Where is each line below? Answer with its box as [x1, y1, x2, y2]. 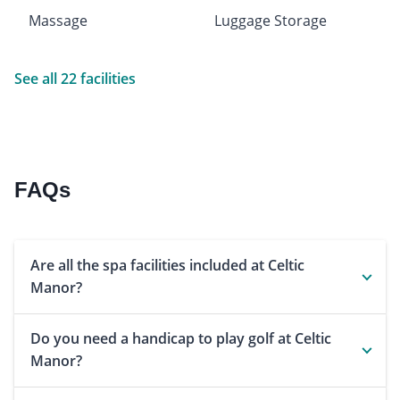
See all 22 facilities [14, 69, 136, 89]
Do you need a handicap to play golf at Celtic [30, 329, 331, 349]
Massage [29, 11, 87, 31]
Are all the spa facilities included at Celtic [30, 255, 304, 276]
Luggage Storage [214, 11, 327, 31]
